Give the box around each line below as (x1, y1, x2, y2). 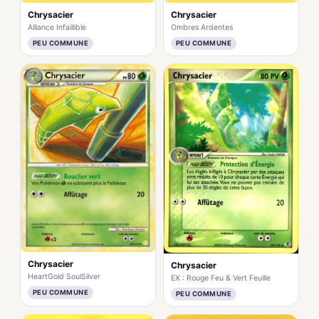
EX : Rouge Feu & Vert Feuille (171, 273, 271, 283)
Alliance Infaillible (28, 23, 86, 33)
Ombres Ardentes (171, 23, 233, 33)
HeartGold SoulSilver (28, 272, 100, 282)
